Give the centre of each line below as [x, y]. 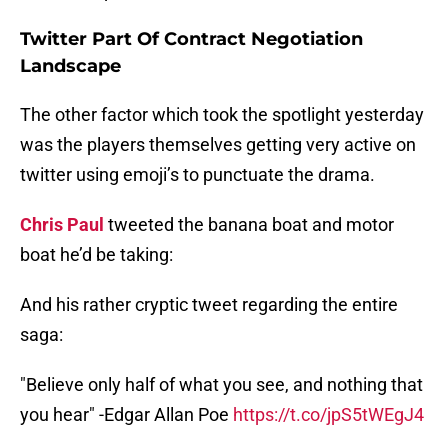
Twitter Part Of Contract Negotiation [191, 39]
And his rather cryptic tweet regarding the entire [209, 305]
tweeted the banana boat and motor [249, 225]
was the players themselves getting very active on [218, 145]
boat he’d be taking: [96, 255]
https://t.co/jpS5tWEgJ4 [328, 415]
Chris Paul [62, 225]
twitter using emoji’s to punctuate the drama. [197, 175]
